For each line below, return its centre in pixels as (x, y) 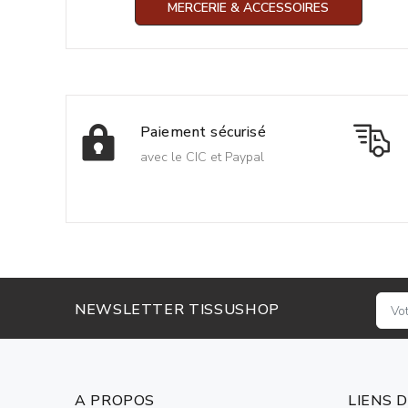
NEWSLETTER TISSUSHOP (177, 309)
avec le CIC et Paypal (202, 158)
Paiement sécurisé (204, 133)
